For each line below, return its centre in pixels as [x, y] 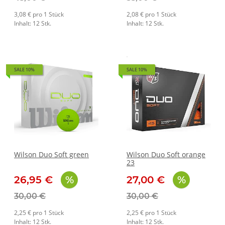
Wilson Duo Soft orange [166, 154]
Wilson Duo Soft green [51, 154]
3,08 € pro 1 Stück [39, 14]
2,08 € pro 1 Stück [151, 14]
